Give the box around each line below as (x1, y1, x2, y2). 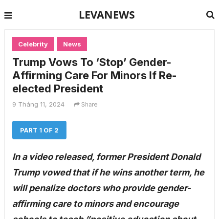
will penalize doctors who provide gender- (12, 183, 191, 193)
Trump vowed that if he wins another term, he (12, 167, 204, 177)
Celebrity (18, 40, 48, 48)
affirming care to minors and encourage (12, 198, 179, 209)
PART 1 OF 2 (20, 126, 59, 134)
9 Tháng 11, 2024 (12, 100, 65, 108)
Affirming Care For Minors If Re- (12, 69, 177, 82)
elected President (12, 82, 103, 95)
